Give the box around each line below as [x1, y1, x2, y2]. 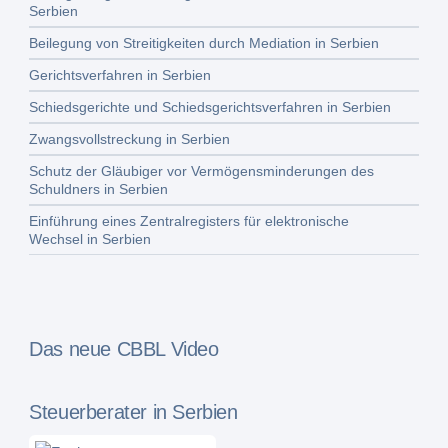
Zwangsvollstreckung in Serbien [29, 131, 231, 147]
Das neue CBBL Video [29, 338, 219, 360]
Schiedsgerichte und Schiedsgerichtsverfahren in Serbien [29, 99, 392, 115]
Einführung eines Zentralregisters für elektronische [29, 213, 350, 229]
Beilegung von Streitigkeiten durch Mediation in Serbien [29, 35, 380, 51]
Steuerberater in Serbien [29, 401, 238, 423]
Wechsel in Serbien [29, 231, 152, 247]
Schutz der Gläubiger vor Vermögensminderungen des [29, 163, 375, 179]
